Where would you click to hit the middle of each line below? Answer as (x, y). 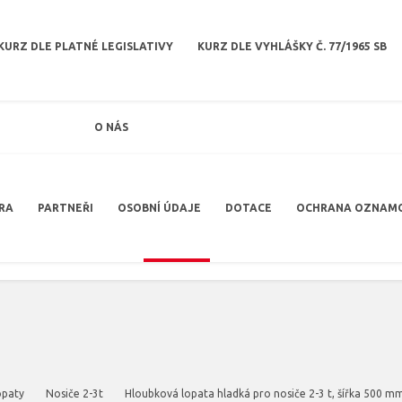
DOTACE (249, 208)
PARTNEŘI (66, 208)
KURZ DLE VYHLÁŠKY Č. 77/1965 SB (292, 46)
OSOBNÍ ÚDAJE (159, 208)
